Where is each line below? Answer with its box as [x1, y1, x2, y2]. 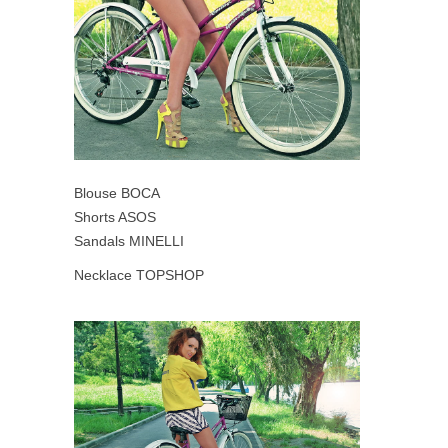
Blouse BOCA [74, 185, 160, 202]
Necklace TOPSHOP [74, 267, 204, 284]
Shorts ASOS [74, 209, 156, 226]
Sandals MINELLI [74, 233, 184, 250]
